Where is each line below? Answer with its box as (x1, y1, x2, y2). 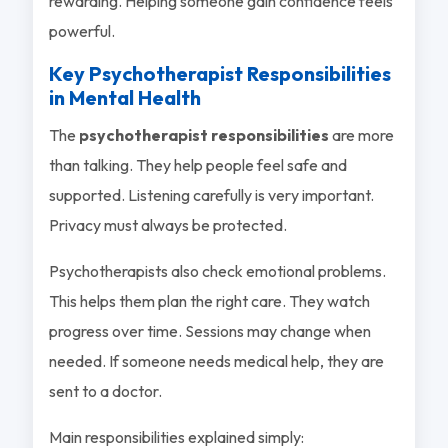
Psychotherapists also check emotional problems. (48, 260, 386, 281)
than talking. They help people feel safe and (48, 154, 347, 175)
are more (328, 124, 394, 145)
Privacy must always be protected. (48, 214, 287, 235)
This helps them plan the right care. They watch (48, 290, 370, 311)
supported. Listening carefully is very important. (48, 184, 374, 205)
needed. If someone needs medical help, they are (48, 350, 384, 371)
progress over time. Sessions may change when (48, 320, 371, 341)
